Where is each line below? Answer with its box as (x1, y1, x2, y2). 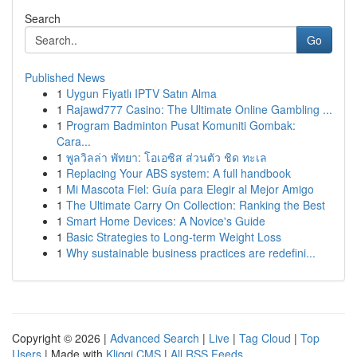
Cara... (57, 133, 91, 149)
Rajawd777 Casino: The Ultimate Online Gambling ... (66, 101, 332, 117)
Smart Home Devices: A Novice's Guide (66, 213, 265, 229)
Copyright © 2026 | (12, 330, 110, 346)
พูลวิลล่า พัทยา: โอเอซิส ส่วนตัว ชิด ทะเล (66, 149, 267, 165)
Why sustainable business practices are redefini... (66, 245, 316, 261)
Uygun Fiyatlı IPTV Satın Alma (66, 85, 217, 101)
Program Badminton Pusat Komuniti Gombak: (66, 117, 296, 133)
